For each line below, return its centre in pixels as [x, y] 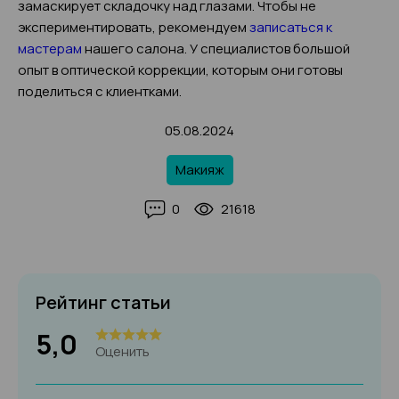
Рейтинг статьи [103, 302]
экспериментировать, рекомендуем [134, 27]
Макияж [199, 170]
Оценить [122, 351]
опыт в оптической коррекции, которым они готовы [180, 70]
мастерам [50, 49]
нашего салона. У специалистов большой [216, 49]
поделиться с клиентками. [100, 91]
